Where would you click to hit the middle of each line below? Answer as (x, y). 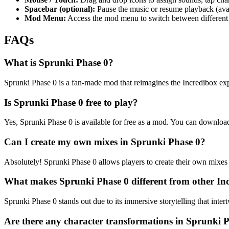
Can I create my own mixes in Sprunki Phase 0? (105, 142)
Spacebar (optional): (60, 9)
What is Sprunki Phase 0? (59, 63)
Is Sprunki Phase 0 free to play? (71, 102)
